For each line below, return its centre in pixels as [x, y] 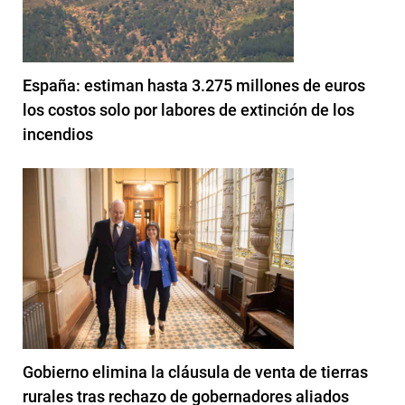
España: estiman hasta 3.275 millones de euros [194, 85]
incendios [58, 134]
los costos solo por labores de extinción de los [188, 109]
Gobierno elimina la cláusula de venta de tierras [195, 372]
